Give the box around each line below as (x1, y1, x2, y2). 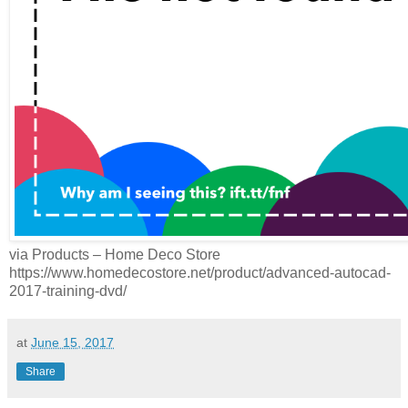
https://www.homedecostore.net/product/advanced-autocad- (9, 265, 391, 281)
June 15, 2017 (31, 335, 114, 351)
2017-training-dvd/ (9, 283, 127, 300)
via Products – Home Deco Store (9, 247, 220, 263)
